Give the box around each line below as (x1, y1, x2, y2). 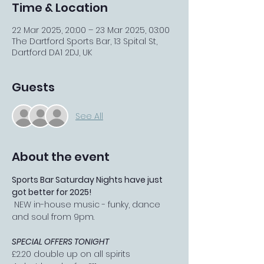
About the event (12, 148, 110, 165)
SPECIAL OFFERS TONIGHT (12, 236, 109, 247)
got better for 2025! (12, 186, 91, 198)
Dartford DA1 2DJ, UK (12, 47, 92, 58)
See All (75, 110, 103, 122)
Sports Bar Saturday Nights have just (12, 174, 164, 186)
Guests (12, 79, 55, 95)
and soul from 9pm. (12, 211, 94, 223)
